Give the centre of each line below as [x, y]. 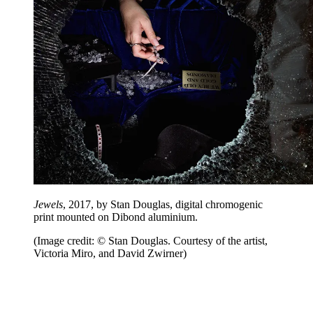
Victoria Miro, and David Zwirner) [110, 253]
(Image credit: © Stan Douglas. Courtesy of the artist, [151, 240]
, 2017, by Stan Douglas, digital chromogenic [163, 204]
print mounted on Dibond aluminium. [117, 217]
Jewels [48, 204]
